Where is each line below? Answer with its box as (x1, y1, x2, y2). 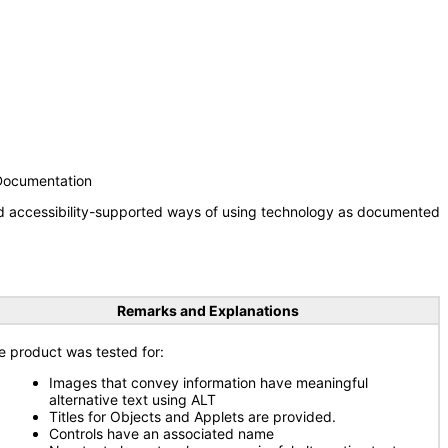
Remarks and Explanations (116, 302, 299, 319)
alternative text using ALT (49, 391, 216, 408)
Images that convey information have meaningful (49, 374, 368, 391)
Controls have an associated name (49, 425, 274, 442)
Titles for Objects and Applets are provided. (49, 408, 336, 425)
